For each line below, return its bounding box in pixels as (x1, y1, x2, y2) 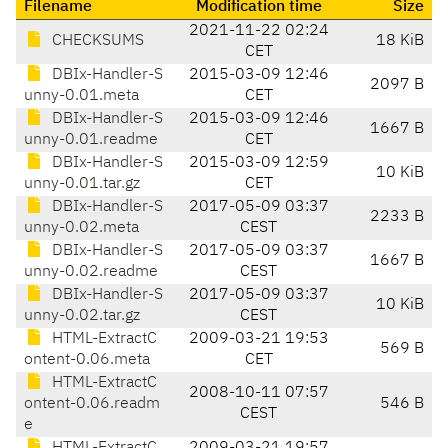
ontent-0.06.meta (24, 352, 150, 369)
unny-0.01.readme (24, 132, 158, 149)
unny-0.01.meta (24, 88, 139, 105)
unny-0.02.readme (24, 264, 158, 281)
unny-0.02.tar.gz (24, 308, 140, 325)
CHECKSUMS (48, 33, 144, 50)
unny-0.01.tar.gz (24, 176, 140, 193)
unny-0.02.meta (24, 220, 139, 237)
